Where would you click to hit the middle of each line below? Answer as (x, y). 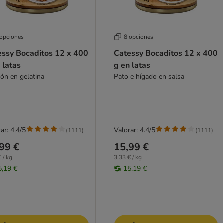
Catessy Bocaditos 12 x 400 (166, 54)
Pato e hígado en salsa (149, 77)
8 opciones (138, 37)
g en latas (132, 65)
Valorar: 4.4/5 (134, 130)
